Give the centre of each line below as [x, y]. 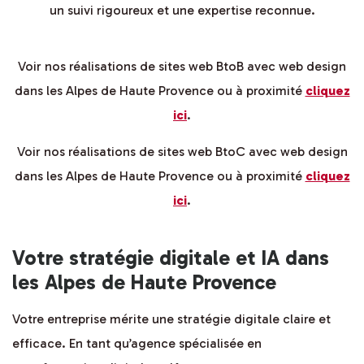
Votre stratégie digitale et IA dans [171, 258]
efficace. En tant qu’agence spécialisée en [137, 344]
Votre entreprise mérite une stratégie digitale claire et [171, 319]
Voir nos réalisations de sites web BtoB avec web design [182, 66]
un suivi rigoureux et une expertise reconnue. [182, 10]
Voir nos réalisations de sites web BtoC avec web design [182, 151]
